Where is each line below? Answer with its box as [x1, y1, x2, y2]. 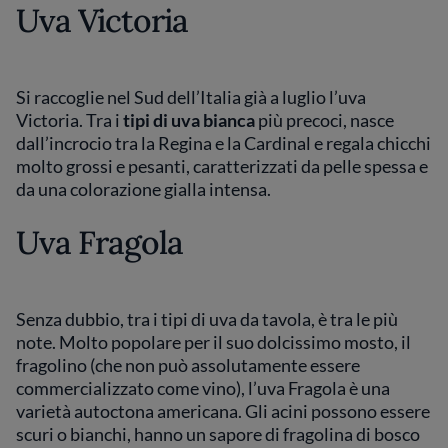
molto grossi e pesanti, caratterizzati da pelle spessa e [16, 155, 428, 177]
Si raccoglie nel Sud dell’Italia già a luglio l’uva [16, 86, 366, 108]
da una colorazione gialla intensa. [16, 178, 271, 200]
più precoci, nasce [258, 109, 394, 131]
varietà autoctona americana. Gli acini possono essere [16, 400, 430, 422]
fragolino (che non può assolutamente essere [16, 354, 360, 376]
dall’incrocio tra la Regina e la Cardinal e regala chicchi [16, 132, 431, 154]
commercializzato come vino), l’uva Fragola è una [16, 377, 390, 399]
